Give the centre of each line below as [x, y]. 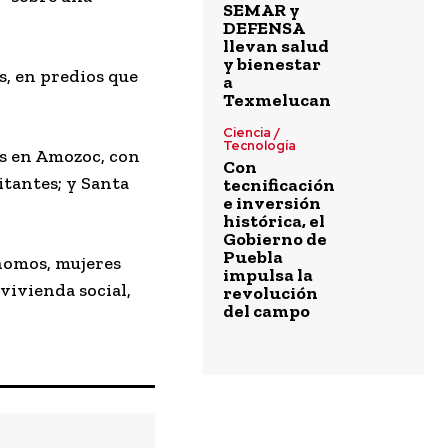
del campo [267, 311]
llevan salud [276, 46]
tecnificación [279, 185]
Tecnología [260, 146]
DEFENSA [264, 28]
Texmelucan [277, 100]
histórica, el [274, 221]
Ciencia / [252, 133]
